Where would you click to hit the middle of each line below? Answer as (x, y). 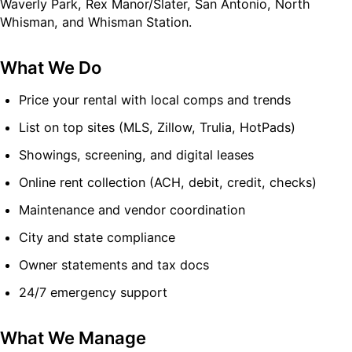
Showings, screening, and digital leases (136, 154)
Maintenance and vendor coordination (132, 209)
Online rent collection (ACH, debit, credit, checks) (168, 182)
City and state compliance (97, 237)
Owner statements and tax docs (114, 264)
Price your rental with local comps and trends (155, 99)
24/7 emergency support (93, 292)
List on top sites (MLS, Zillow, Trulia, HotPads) (157, 127)
